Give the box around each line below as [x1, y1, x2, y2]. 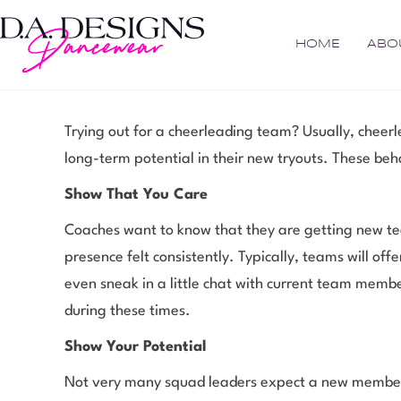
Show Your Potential [64, 338, 207, 354]
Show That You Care [64, 186, 208, 202]
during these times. [64, 303, 191, 319]
